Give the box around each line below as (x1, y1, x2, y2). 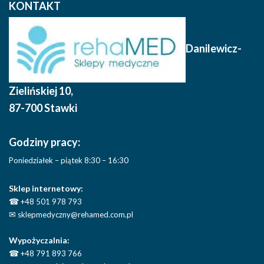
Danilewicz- (186, 41, 242, 55)
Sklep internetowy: (9, 183, 83, 193)
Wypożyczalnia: (9, 235, 70, 245)
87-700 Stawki (9, 101, 77, 114)
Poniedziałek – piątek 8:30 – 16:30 (9, 155, 128, 165)
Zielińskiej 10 (9, 84, 71, 97)
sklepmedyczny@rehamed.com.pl (16, 209, 133, 219)
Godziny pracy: (9, 135, 80, 148)
